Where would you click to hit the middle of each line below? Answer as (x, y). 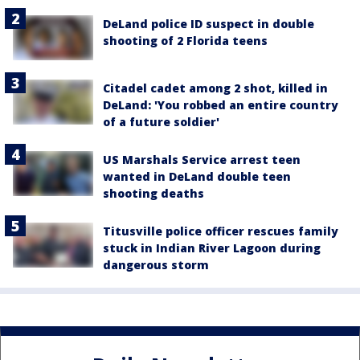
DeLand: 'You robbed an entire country (221, 104)
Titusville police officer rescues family (221, 231)
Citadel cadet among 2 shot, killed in (215, 88)
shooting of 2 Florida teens (185, 40)
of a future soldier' (161, 121)
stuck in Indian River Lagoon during (212, 247)
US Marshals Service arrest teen (202, 159)
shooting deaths (153, 193)
